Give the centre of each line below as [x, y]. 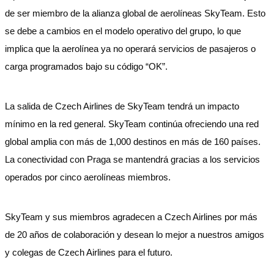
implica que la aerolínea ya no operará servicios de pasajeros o [130, 49]
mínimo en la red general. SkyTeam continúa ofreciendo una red [132, 124]
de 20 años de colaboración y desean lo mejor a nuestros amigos [135, 235]
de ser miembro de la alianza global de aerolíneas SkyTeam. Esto [135, 13]
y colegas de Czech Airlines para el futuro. [89, 252]
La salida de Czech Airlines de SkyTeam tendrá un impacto [122, 106]
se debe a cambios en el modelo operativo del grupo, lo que [123, 31]
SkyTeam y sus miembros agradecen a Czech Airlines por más [131, 217]
